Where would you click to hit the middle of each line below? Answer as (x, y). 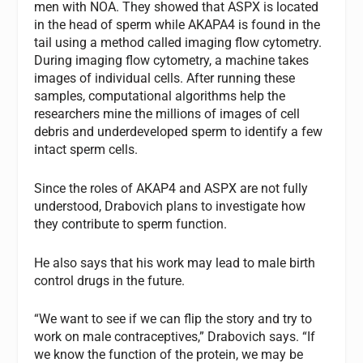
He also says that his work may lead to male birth (175, 263)
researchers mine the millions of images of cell (167, 114)
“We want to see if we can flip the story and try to (173, 319)
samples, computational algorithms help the (160, 96)
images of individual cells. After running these (165, 79)
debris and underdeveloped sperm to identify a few (179, 132)
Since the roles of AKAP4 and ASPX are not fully (171, 188)
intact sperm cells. (91, 150)
